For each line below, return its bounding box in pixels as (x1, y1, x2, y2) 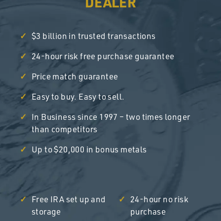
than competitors (32, 123, 98, 134)
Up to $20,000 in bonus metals (32, 144, 147, 154)
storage (32, 206, 61, 217)
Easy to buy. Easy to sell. (32, 91, 125, 102)
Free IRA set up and (32, 193, 106, 204)
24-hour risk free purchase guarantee (32, 50, 175, 61)
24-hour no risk (130, 193, 188, 204)
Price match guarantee (32, 71, 118, 81)
